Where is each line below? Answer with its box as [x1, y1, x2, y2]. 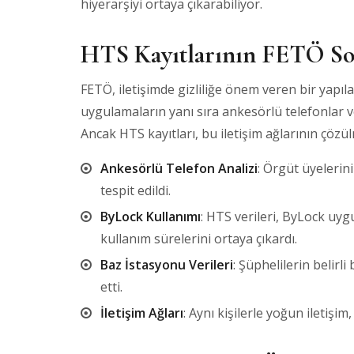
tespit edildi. [100, 182, 171, 199]
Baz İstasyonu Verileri [100, 256, 233, 273]
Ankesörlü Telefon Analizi [100, 160, 258, 177]
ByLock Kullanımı [100, 208, 201, 225]
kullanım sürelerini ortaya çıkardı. [100, 230, 297, 247]
